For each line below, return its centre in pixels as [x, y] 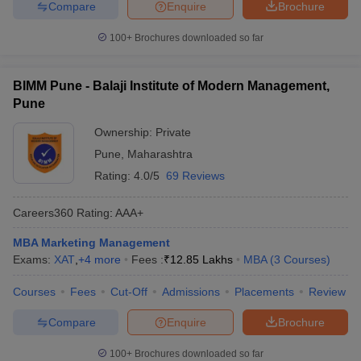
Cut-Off [129, 292]
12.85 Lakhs [201, 259]
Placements [264, 292]
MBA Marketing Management [91, 243]
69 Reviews [195, 176]
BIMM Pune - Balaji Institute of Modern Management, [171, 86]
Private [173, 132]
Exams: [33, 259]
